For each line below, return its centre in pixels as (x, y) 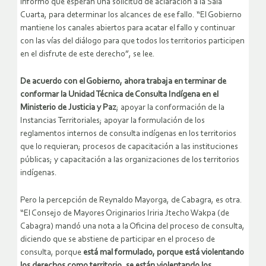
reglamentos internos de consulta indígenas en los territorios (128, 134)
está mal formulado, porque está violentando (163, 252)
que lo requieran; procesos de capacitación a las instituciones (129, 147)
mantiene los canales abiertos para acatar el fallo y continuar (128, 28)
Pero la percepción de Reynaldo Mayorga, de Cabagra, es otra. (131, 200)
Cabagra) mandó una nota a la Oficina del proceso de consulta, (132, 226)
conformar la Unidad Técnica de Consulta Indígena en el (119, 94)
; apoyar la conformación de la (170, 107)
